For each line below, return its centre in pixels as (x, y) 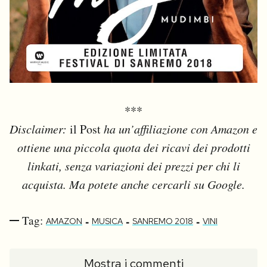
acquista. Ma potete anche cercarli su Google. (133, 184)
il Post (85, 129)
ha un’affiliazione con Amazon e (179, 129)
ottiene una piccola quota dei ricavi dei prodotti (133, 148)
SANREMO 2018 (163, 221)
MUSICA (107, 221)
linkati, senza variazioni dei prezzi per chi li (133, 166)
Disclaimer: (40, 129)
